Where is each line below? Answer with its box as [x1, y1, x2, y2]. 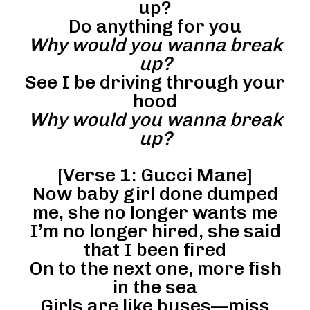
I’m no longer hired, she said [29, 219, 281, 242]
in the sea [113, 275, 197, 298]
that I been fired [84, 238, 226, 261]
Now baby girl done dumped [32, 182, 278, 205]
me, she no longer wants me [33, 201, 277, 224]
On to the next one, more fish [28, 257, 282, 280]
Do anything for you [69, 15, 241, 37]
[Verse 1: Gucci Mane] [57, 163, 253, 186]
